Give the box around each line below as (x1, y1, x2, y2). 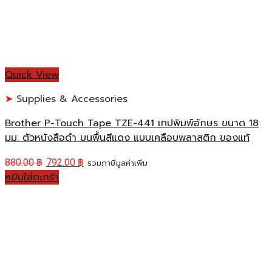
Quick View (5, 67, 59, 83)
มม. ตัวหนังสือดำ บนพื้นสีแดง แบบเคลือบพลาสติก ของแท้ (5, 131, 250, 146)
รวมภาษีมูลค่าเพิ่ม (87, 157, 148, 170)
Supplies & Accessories (13, 92, 127, 107)
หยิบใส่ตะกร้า (5, 170, 59, 185)
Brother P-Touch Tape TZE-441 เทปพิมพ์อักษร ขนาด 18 (5, 116, 259, 131)
